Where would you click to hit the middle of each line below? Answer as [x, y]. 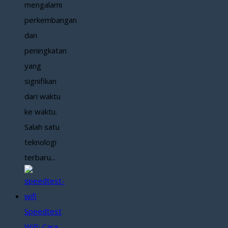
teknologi [40, 142]
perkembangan [51, 20]
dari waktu [42, 96]
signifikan [40, 81]
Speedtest [43, 211]
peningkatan [46, 51]
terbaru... [40, 158]
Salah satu [42, 127]
